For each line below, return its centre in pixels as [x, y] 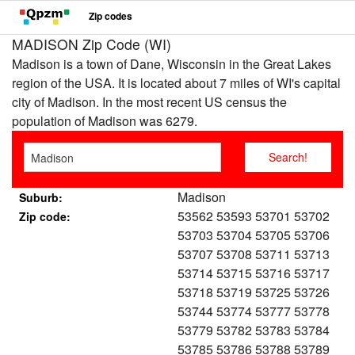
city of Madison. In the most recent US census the [149, 102]
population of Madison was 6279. [105, 121]
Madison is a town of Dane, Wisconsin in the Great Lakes [172, 64]
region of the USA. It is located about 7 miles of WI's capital [176, 83]
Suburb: [40, 197]
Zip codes [111, 16]
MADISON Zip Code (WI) [92, 44]
